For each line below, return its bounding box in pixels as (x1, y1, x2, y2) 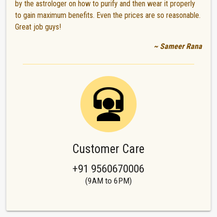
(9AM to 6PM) (85, 176, 132, 186)
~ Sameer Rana (153, 41, 202, 51)
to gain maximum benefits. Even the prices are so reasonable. (15, 10, 201, 20)
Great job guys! (15, 22, 62, 31)
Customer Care (72, 141, 145, 156)
